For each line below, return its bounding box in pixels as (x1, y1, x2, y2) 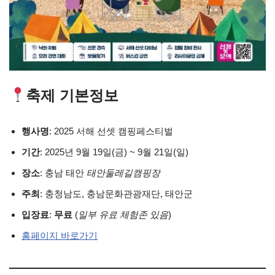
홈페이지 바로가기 (21, 230, 98, 241)
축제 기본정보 (26, 87, 119, 104)
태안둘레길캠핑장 (87, 168, 160, 178)
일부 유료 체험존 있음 (78, 209, 168, 220)
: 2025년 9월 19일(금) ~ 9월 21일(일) (40, 147, 188, 157)
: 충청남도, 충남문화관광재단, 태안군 (40, 188, 193, 199)
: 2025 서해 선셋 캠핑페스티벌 (49, 126, 173, 136)
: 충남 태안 (40, 168, 87, 178)
